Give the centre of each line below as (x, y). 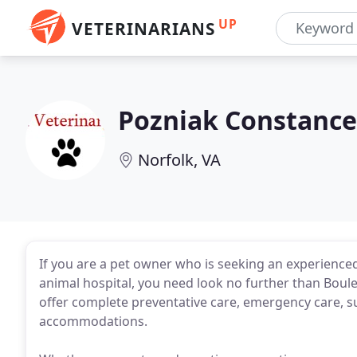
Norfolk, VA (179, 160)
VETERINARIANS (143, 29)
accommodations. (93, 321)
